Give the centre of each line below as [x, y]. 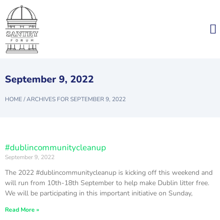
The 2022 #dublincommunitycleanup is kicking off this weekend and [109, 173]
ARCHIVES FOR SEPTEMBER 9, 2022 [76, 99]
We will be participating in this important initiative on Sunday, [99, 193]
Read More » [22, 210]
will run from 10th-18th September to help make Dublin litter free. [107, 183]
